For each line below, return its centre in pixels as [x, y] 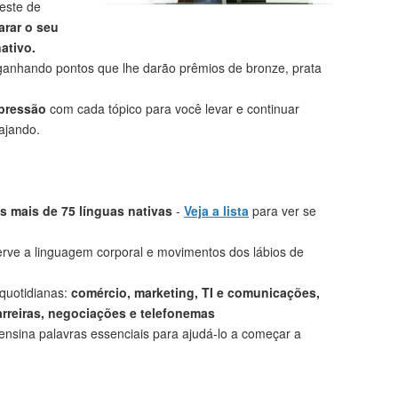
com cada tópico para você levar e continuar [173, 108]
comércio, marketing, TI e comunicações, [195, 292]
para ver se [283, 211]
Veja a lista [216, 211]
